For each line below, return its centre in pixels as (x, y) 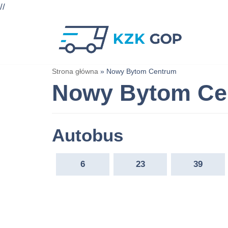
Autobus (88, 135)
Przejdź (25, 42)
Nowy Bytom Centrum (141, 71)
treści (21, 71)
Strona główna (75, 71)
